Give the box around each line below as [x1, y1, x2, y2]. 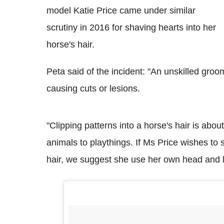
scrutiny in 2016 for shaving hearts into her [46, 22, 216, 32]
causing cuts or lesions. [46, 83, 140, 93]
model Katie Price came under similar [46, 5, 195, 15]
